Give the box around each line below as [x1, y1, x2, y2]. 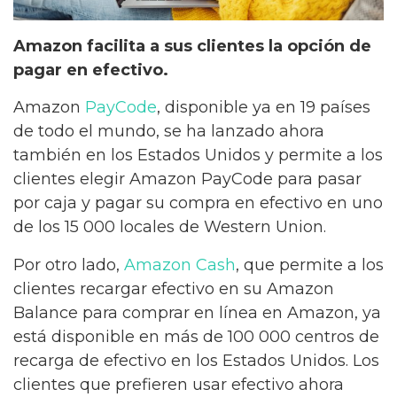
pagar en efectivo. [13, 59, 168, 80]
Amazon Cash [124, 254, 236, 275]
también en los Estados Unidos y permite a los [13, 145, 383, 166]
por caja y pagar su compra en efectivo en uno [13, 193, 383, 214]
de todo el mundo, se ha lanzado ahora [13, 121, 324, 142]
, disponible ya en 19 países [157, 97, 370, 118]
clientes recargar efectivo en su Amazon [13, 278, 334, 299]
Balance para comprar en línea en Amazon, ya [13, 302, 381, 323]
